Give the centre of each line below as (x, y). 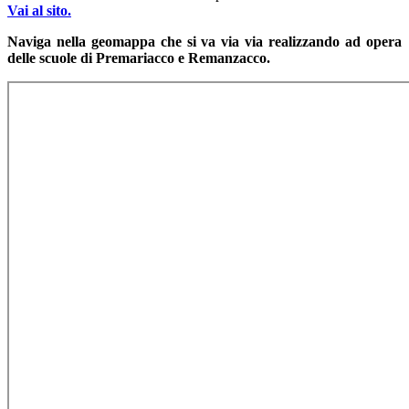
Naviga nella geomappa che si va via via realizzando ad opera (204, 42)
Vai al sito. (39, 11)
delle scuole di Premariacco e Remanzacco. (139, 58)
